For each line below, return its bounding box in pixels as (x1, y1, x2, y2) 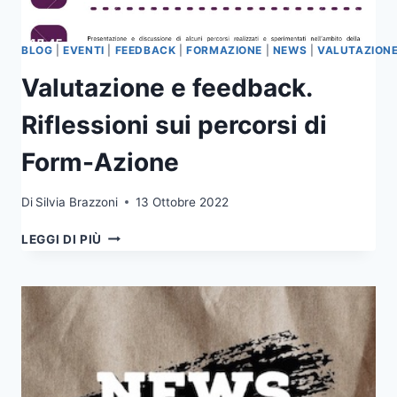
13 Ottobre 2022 (136, 194, 230, 209)
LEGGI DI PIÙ (21, 231, 103, 246)
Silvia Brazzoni (35, 194, 119, 209)
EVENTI (63, 43, 105, 58)
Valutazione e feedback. (21, 73, 312, 104)
